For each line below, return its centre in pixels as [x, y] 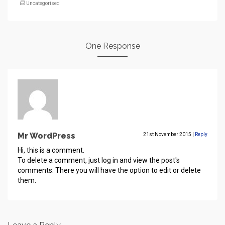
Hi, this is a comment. [51, 150]
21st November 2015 [168, 134]
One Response [113, 46]
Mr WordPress [46, 136]
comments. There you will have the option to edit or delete [109, 170]
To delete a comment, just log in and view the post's [99, 160]
